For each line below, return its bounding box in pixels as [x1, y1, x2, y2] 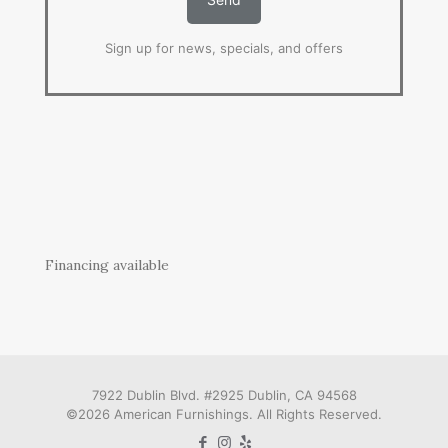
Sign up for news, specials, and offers [105, 39, 343, 56]
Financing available [45, 255, 169, 274]
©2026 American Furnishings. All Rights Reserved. [66, 405, 382, 422]
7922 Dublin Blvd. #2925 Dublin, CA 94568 [91, 386, 357, 403]
